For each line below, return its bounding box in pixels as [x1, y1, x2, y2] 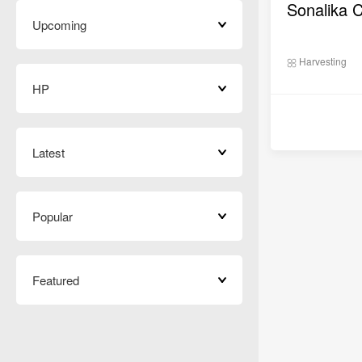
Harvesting [297, 54, 347, 68]
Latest [32, 144, 65, 161]
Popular [32, 208, 73, 225]
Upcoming [32, 16, 86, 33]
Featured [32, 271, 79, 288]
